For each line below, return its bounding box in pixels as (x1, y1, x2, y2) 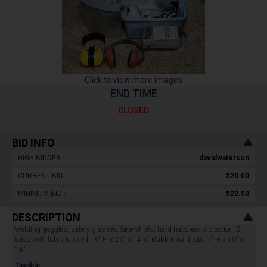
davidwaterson (199, 154, 249, 162)
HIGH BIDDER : (18, 154, 64, 162)
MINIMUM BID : (18, 190, 66, 198)
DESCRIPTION (12, 211, 80, 223)
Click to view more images (85, 75, 182, 85)
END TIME (110, 87, 157, 100)
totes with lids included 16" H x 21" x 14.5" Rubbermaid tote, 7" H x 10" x (15, 235, 244, 244)
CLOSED (118, 105, 149, 115)
